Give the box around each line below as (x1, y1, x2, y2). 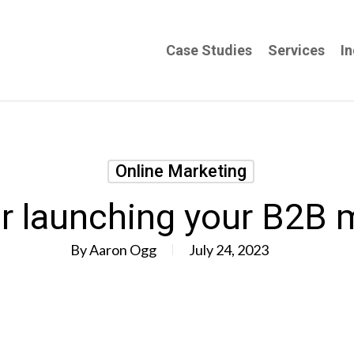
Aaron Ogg (88, 241, 156, 258)
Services (268, 41, 325, 58)
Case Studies (166, 41, 252, 58)
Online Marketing (115, 161, 247, 181)
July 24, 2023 (188, 241, 269, 258)
